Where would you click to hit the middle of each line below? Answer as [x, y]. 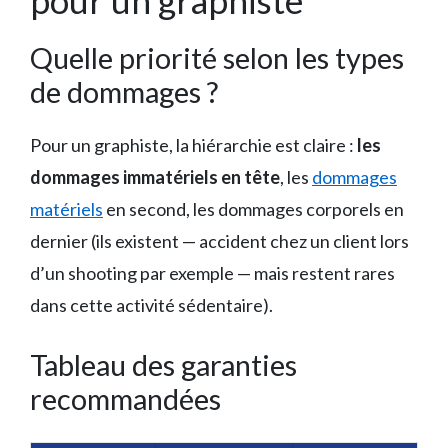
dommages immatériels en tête [155, 176]
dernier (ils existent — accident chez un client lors [219, 240]
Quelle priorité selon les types [217, 57]
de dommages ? [124, 91]
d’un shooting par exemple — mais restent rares [212, 272]
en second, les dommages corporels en [253, 208]
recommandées [125, 398]
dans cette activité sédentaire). [151, 304]
